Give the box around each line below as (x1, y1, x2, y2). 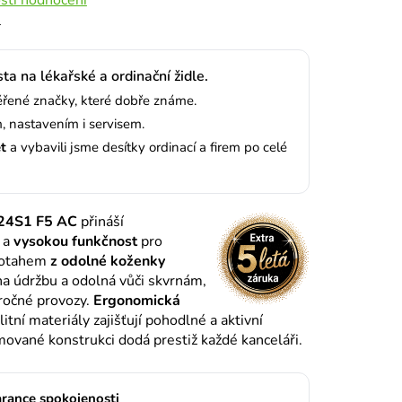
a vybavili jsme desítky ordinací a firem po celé (5, 137, 287, 156)
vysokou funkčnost (13, 231, 137, 251)
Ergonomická (92, 290, 180, 310)
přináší (80, 211, 124, 232)
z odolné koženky (49, 250, 165, 271)
